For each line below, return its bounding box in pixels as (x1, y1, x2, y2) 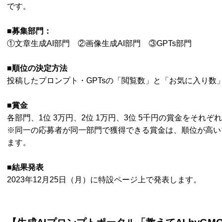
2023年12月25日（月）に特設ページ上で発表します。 (7, 175, 201, 184)
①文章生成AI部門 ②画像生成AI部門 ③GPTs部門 (7, 39, 192, 48)
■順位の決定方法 (7, 64, 67, 73)
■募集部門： (7, 27, 52, 36)
